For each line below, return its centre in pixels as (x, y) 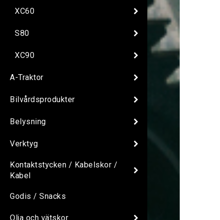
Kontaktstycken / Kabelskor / (64, 165)
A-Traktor (27, 77)
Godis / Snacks (38, 196)
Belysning (28, 121)
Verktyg (24, 143)
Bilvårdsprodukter (42, 99)
